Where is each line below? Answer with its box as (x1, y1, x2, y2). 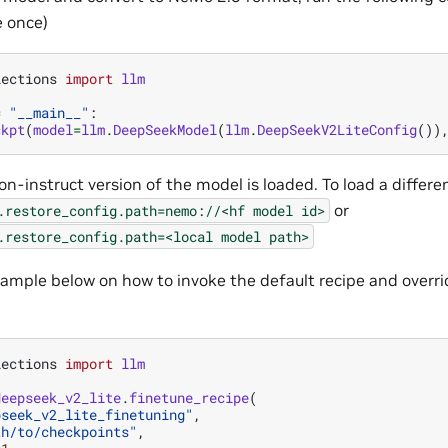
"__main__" (9, 102, 89, 122)
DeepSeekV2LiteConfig (257, 119, 417, 139)
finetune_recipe (129, 387, 249, 407)
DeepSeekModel (113, 119, 217, 139)
